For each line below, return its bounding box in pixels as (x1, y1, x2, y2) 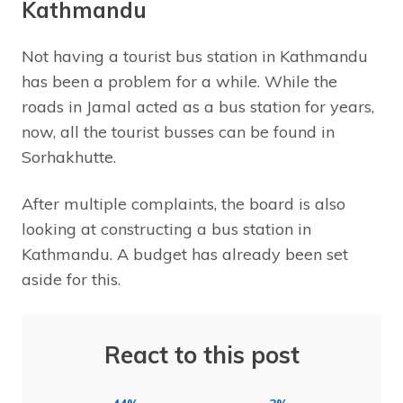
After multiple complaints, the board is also (22, 193, 345, 214)
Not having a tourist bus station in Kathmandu (22, 45, 368, 67)
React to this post (103, 339, 300, 370)
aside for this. (22, 268, 121, 290)
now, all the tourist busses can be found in (22, 121, 335, 142)
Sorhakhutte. (22, 146, 116, 167)
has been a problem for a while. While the (22, 70, 337, 92)
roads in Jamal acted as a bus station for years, (22, 95, 374, 117)
